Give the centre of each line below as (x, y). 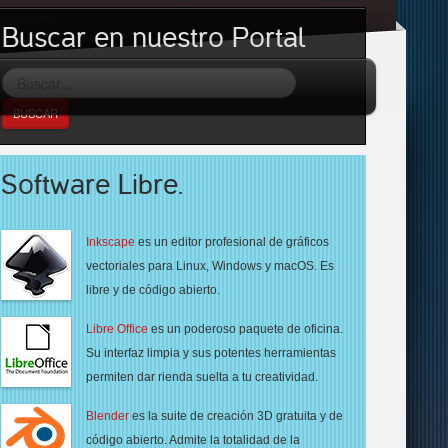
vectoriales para (131, 266)
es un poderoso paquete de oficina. (245, 329)
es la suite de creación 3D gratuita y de (236, 416)
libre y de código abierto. (153, 290)
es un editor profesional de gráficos (232, 242)
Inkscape (110, 242)
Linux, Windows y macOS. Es (255, 266)
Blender (107, 416)
